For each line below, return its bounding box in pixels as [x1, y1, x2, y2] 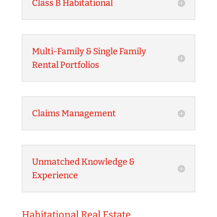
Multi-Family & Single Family [31, 46, 146, 57]
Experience [31, 170, 78, 181]
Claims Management [31, 108, 116, 119]
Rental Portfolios [31, 60, 99, 70]
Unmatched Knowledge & [31, 156, 135, 167]
